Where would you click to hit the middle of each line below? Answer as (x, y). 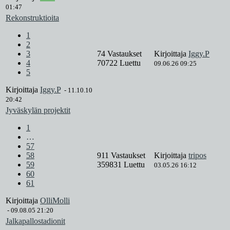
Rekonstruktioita (32, 18)
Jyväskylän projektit (38, 110)
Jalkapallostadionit (35, 221)
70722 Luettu (119, 63)
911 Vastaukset (122, 156)
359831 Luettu (121, 165)
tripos (197, 156)
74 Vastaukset (120, 54)
